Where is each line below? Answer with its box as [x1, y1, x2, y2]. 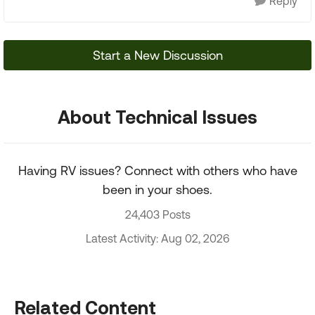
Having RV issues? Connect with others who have [18, 163, 297, 178]
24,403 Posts [124, 208, 191, 221]
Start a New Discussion [92, 48, 223, 63]
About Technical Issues [58, 106, 257, 127]
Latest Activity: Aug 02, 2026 [86, 232, 229, 245]
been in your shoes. [103, 182, 212, 197]
